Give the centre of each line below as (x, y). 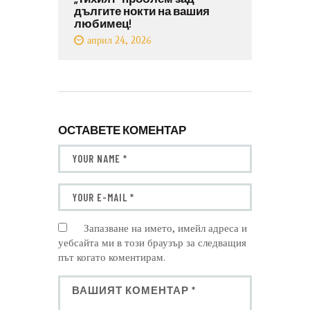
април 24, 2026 (120, 40)
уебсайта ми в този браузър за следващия (152, 243)
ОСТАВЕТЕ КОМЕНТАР (122, 130)
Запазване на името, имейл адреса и (166, 229)
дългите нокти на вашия (142, 10)
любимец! (102, 22)
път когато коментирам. (112, 258)
